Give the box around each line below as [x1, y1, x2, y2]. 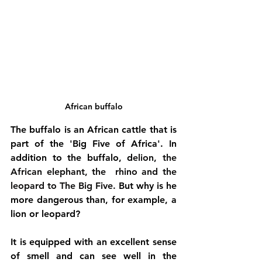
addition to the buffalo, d [11, 151, 133, 163]
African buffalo [64, 101, 123, 112]
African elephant [11, 166, 85, 177]
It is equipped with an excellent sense [11, 236, 177, 247]
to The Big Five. [44, 180, 119, 191]
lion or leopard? [11, 208, 83, 219]
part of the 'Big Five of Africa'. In [11, 137, 177, 149]
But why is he [119, 180, 177, 191]
